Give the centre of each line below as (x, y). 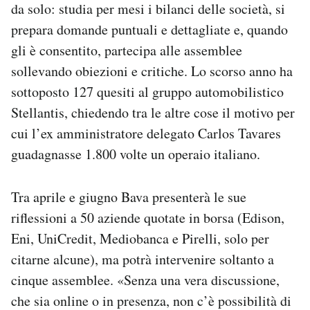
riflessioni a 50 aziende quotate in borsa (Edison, (148, 217)
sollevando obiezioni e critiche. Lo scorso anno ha (152, 71)
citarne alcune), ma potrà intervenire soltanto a (143, 259)
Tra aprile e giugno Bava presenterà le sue (129, 197)
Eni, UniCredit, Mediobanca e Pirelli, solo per (140, 238)
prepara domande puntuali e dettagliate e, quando (149, 29)
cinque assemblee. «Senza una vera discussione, (145, 280)
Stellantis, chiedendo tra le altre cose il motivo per (153, 112)
